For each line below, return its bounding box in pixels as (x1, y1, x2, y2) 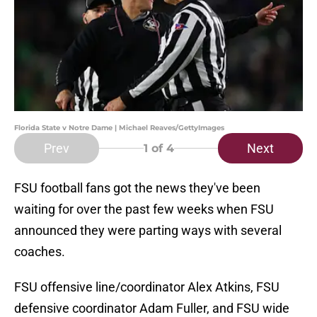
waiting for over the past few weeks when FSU (14, 202, 274, 217)
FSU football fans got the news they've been (14, 180, 260, 196)
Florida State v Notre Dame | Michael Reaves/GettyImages (14, 123, 224, 133)
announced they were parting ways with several (14, 223, 282, 238)
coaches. (14, 244, 65, 260)
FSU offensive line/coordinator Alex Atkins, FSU (14, 279, 279, 295)
